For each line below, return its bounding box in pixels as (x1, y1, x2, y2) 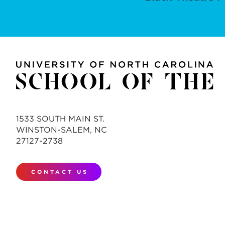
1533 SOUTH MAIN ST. (16, 114, 104, 124)
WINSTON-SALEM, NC (16, 125, 107, 135)
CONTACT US (31, 168, 88, 176)
